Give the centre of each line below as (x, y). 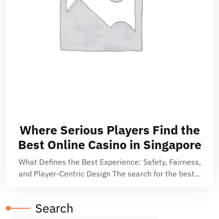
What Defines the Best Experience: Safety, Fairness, (109, 162)
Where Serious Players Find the (109, 130)
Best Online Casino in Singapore (109, 144)
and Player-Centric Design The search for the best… (109, 174)
